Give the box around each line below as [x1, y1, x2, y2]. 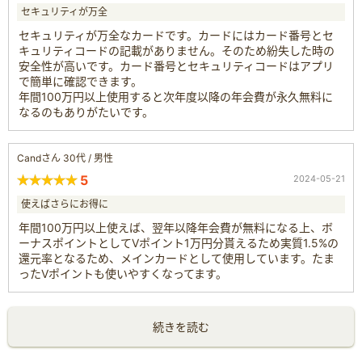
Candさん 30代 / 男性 [17, 151, 113, 164]
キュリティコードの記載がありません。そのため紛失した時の [19, 43, 335, 57]
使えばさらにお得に [21, 197, 108, 210]
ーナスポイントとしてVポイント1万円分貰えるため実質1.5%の [19, 235, 339, 250]
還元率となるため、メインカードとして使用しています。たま [19, 250, 335, 265]
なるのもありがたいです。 [19, 104, 154, 119]
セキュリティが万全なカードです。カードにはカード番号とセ [19, 27, 334, 42]
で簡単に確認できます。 [19, 74, 142, 88]
